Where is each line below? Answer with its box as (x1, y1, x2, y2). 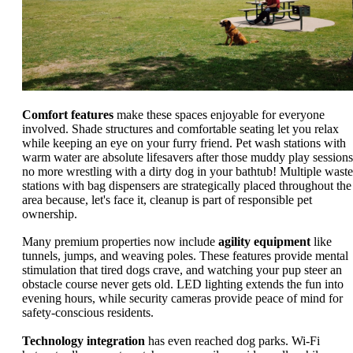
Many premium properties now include (22, 235, 218, 249)
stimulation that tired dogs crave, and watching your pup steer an (22, 263, 342, 277)
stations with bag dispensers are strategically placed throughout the (22, 178, 351, 192)
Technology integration (22, 333, 145, 347)
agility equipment (218, 235, 310, 249)
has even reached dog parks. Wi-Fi (145, 333, 320, 347)
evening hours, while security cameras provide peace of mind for (22, 292, 343, 306)
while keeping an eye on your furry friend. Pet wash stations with (22, 136, 346, 150)
